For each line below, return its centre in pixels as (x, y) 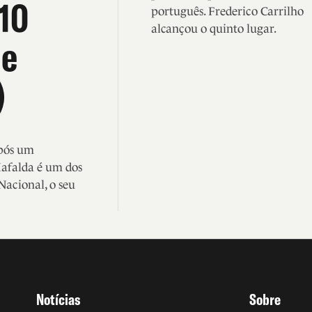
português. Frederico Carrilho (227, 11)
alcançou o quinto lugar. (213, 29)
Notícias (58, 300)
